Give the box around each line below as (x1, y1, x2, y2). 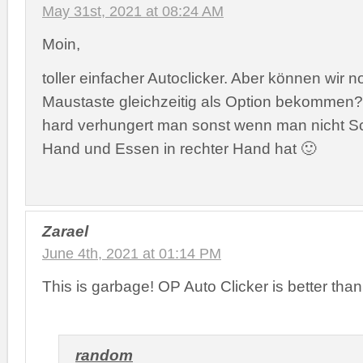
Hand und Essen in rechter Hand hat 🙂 (42, 139, 316, 157)
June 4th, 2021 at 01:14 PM (42, 246, 221, 262)
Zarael (42, 222, 88, 240)
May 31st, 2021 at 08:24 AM (42, 2, 224, 19)
